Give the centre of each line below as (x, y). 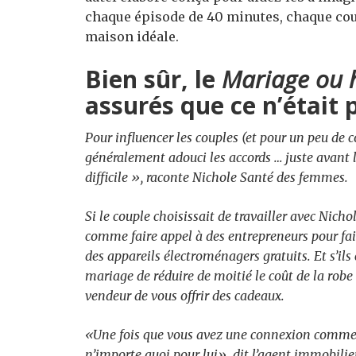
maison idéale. (132, 37)
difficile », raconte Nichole (163, 177)
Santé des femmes (292, 177)
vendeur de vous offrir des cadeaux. (185, 296)
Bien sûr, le (153, 79)
